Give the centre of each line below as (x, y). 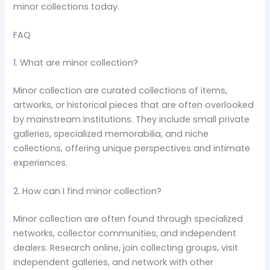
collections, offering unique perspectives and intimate (132, 148)
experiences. (41, 162)
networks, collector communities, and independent (125, 233)
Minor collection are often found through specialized (128, 219)
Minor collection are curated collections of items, (121, 90)
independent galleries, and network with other (114, 262)
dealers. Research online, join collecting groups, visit (126, 248)
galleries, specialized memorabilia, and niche (111, 133)
